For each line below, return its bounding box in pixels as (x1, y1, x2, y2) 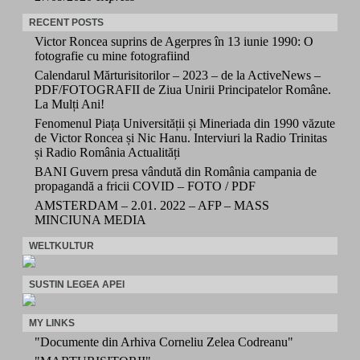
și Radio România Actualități (35, 145, 180, 159)
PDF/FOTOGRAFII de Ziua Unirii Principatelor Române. (35, 82, 331, 96)
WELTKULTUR (29, 239, 94, 252)
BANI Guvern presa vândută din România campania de (35, 164, 317, 178)
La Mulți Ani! (35, 96, 104, 111)
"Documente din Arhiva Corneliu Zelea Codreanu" (35, 334, 293, 349)
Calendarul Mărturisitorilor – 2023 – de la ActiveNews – (35, 67, 321, 82)
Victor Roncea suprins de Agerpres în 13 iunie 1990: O (35, 34, 313, 48)
